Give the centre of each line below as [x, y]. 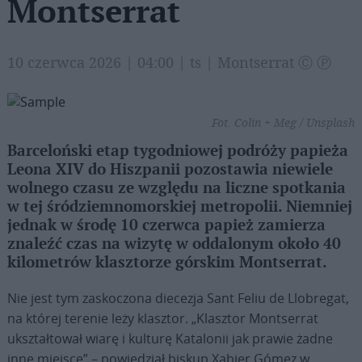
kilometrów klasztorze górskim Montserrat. [167, 263]
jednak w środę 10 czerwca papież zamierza [166, 226]
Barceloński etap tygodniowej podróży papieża [177, 152]
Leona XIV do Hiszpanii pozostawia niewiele [170, 170]
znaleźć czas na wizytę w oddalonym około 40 [174, 244]
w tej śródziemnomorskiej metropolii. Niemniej [179, 207]
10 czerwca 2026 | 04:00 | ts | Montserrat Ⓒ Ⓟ [169, 62]
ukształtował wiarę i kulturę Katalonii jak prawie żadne [170, 339]
